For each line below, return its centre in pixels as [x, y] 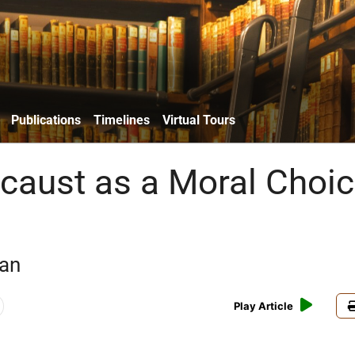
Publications [46, 120]
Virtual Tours [199, 120]
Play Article [264, 306]
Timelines [122, 120]
